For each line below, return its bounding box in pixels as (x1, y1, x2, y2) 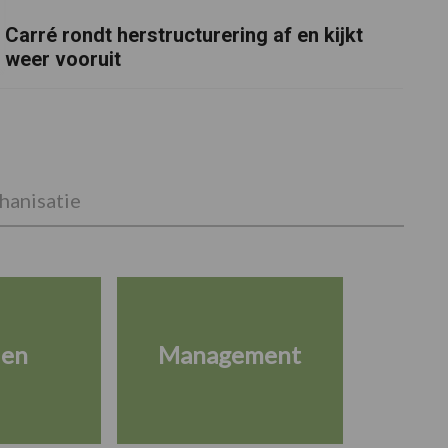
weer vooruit (5, 46, 122, 71)
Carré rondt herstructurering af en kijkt (5, 22, 364, 47)
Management (158, 340, 301, 370)
